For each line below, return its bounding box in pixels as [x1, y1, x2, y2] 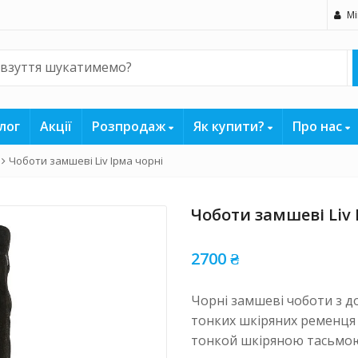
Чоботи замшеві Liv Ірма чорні [9, 153, 163, 168]
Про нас [292, 117, 345, 135]
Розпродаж [91, 117, 169, 135]
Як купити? [193, 117, 268, 135]
